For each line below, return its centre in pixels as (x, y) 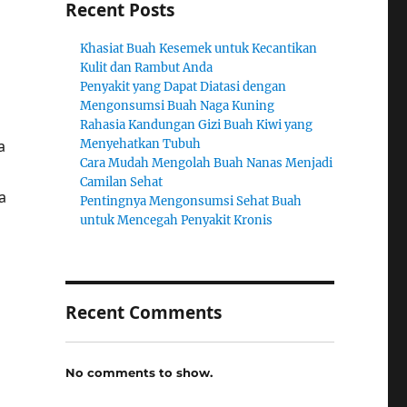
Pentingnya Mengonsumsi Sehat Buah (191, 201)
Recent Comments (143, 313)
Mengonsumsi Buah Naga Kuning (178, 106)
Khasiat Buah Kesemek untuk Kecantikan (199, 49)
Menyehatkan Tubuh (141, 144)
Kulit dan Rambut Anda (147, 68)
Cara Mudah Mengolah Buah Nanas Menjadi (207, 163)
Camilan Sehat (122, 182)
